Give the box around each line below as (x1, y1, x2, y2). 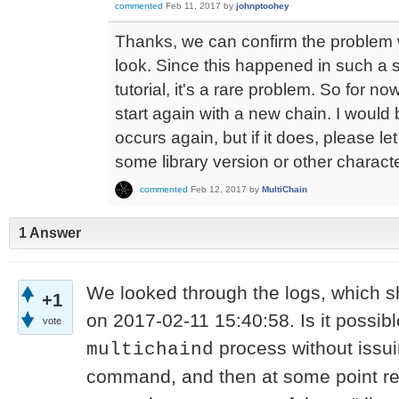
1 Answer (19, 225, 81, 241)
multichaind (86, 338, 214, 361)
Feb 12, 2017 (191, 183, 247, 194)
